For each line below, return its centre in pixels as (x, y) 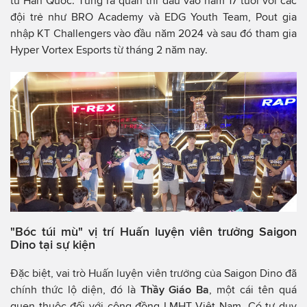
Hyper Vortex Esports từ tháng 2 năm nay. (109, 49)
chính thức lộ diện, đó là (75, 289)
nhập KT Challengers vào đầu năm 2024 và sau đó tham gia (153, 33)
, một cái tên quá (253, 289)
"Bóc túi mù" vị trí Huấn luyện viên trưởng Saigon (153, 231)
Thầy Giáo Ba (175, 289)
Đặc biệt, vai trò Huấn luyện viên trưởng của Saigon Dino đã (153, 273)
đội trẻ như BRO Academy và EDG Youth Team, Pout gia (153, 16)
